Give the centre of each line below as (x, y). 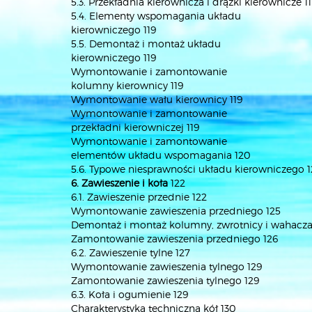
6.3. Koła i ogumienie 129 (130, 294)
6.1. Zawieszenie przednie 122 (139, 197)
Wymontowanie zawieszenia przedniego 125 (176, 211)
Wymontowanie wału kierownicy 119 (157, 99)
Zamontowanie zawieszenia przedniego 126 (174, 239)
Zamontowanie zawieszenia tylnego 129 (165, 280)
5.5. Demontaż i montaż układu (146, 44)
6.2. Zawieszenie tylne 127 (131, 252)
